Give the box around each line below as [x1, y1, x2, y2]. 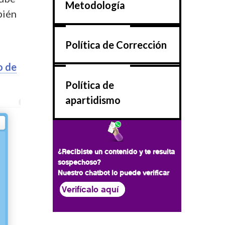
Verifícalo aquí [62, 183, 119, 195]
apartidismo [65, 93, 121, 106]
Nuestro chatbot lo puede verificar [58, 168, 169, 177]
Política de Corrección [65, 39, 167, 51]
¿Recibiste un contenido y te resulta [58, 147, 175, 156]
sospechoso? [58, 157, 103, 167]
